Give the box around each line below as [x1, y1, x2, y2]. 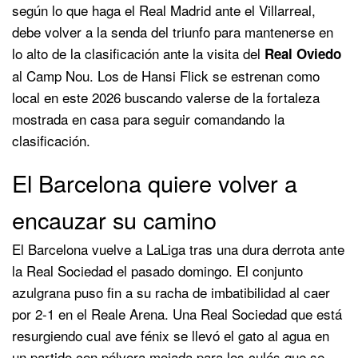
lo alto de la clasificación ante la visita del [12, 42, 265, 63]
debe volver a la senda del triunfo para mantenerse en [12, 21, 333, 42]
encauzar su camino [12, 202, 217, 236]
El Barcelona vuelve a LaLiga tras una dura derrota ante [12, 238, 344, 259]
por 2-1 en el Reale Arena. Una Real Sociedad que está [12, 303, 342, 324]
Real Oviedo [265, 43, 341, 63]
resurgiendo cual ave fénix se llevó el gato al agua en [12, 324, 329, 345]
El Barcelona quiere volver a [12, 165, 297, 199]
